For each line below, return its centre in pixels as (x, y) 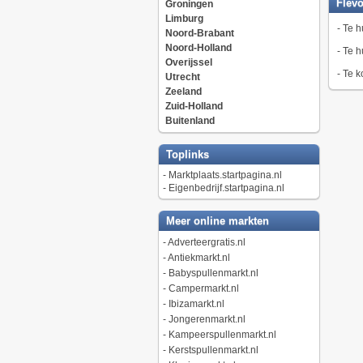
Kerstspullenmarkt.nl (213, 350)
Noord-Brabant (199, 33)
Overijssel (188, 62)
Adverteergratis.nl (206, 242)
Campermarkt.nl (203, 288)
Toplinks (186, 154)
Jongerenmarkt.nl (207, 319)
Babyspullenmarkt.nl (213, 273)
